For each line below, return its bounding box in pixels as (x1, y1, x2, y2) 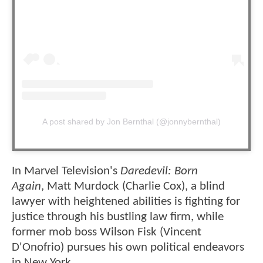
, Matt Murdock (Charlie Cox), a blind (41, 180, 225, 193)
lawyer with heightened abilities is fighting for (12, 195, 240, 208)
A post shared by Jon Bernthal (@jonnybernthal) (42, 116, 221, 126)
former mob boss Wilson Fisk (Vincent (12, 225, 201, 238)
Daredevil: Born (120, 164, 198, 177)
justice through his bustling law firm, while (12, 210, 224, 223)
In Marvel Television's (12, 164, 120, 177)
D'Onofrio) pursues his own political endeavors (12, 241, 244, 254)
